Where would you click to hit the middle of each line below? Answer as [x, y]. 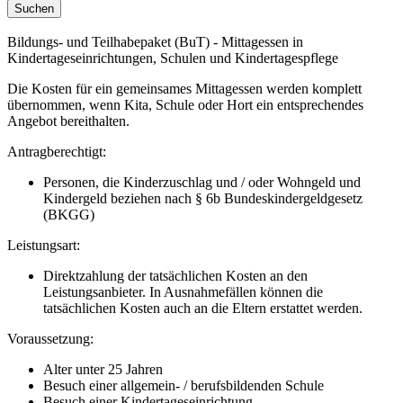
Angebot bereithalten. [70, 121]
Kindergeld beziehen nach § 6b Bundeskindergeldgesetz [203, 198]
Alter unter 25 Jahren [103, 369]
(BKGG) [69, 214]
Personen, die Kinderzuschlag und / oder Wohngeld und [202, 182]
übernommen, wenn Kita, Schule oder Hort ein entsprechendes [185, 104]
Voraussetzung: [50, 338]
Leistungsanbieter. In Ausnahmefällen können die [183, 291]
